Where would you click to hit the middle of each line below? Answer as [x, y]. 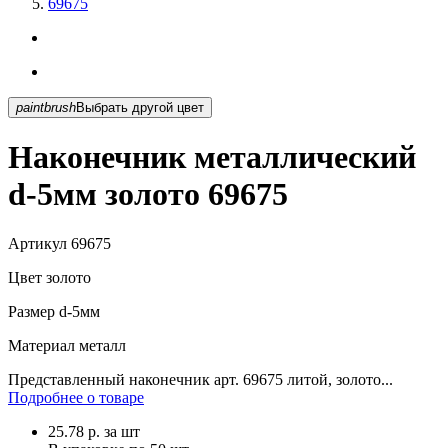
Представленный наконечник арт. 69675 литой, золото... [200, 379]
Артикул [37, 243]
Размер [31, 311]
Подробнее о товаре [76, 397]
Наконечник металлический [212, 157]
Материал [41, 345]
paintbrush [46, 107]
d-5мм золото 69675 [148, 194]
